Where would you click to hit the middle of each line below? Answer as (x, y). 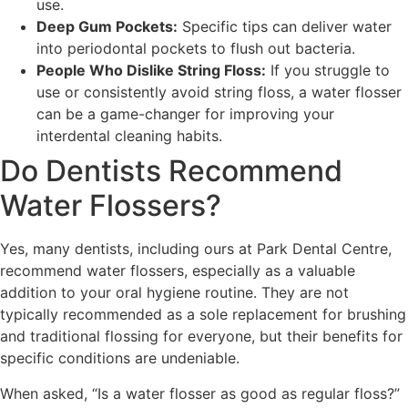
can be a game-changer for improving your (185, 114)
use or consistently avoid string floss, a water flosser (219, 92)
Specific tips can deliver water (285, 27)
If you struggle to (328, 71)
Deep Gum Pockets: (107, 27)
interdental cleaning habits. (129, 136)
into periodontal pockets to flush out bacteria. (196, 49)
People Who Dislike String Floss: (151, 71)
